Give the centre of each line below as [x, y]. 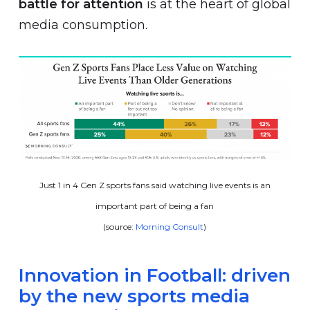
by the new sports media [134, 297]
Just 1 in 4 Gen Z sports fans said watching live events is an [155, 185]
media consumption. [83, 25]
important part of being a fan [155, 206]
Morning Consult [170, 227]
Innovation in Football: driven [154, 276]
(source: [120, 227]
